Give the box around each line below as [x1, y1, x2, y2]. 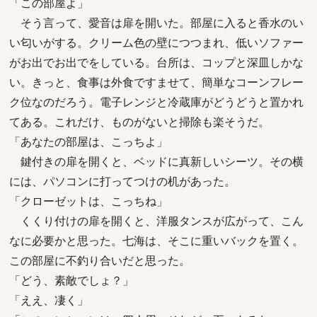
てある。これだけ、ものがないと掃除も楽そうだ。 [9, 114, 270, 129]
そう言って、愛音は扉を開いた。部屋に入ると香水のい [9, 15, 304, 30]
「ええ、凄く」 [9, 292, 88, 308]
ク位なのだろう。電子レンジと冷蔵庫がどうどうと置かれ [9, 94, 304, 110]
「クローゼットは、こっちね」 [9, 193, 168, 209]
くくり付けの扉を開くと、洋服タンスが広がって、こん [9, 213, 304, 229]
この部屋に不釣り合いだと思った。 [9, 253, 190, 268]
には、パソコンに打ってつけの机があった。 [9, 173, 236, 189]
